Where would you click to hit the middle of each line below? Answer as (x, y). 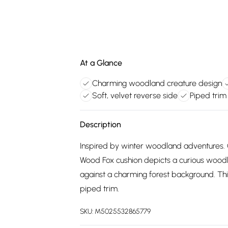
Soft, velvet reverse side (135, 95)
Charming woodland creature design (157, 83)
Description (101, 124)
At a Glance (101, 63)
